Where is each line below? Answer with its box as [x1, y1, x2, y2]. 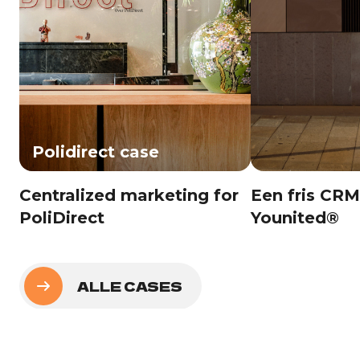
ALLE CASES [77, 276, 182, 297]
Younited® [251, 208, 339, 228]
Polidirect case [32, 142, 159, 162]
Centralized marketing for [19, 186, 239, 206]
